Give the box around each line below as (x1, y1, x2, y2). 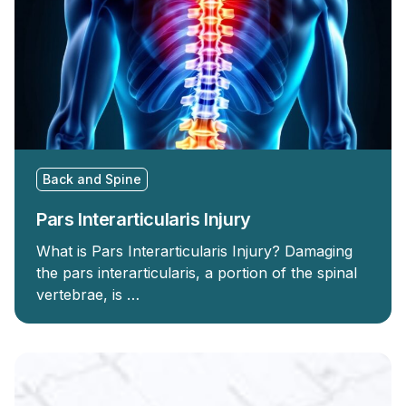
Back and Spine (43, 171, 141, 187)
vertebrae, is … (36, 285, 140, 304)
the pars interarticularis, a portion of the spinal (36, 264, 357, 282)
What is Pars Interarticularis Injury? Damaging (36, 242, 353, 260)
